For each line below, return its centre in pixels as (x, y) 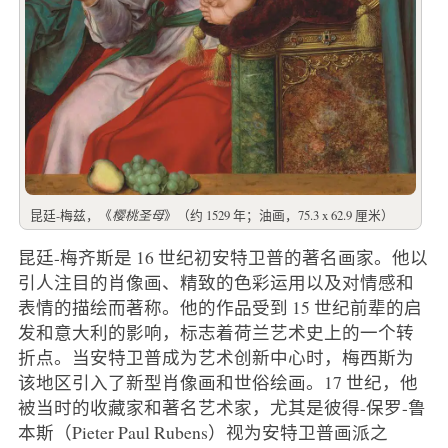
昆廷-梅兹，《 (70, 215)
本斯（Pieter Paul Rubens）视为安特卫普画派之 (202, 432)
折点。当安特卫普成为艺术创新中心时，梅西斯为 (215, 357)
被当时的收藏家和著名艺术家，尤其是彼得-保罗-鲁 (221, 407)
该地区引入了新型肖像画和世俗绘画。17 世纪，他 (217, 382)
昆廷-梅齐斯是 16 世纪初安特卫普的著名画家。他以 (222, 257)
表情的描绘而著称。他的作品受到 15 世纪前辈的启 (219, 307)
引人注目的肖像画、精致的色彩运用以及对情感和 (215, 282)
